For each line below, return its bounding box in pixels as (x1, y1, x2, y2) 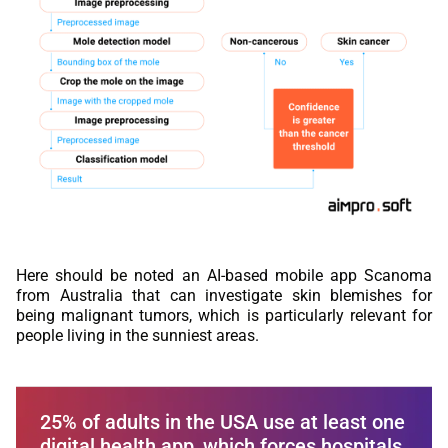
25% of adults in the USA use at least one (40, 409, 405, 434)
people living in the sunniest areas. (16, 325, 259, 345)
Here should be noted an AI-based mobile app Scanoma (16, 265, 432, 285)
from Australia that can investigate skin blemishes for (16, 285, 432, 305)
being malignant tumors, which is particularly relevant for (16, 305, 432, 325)
